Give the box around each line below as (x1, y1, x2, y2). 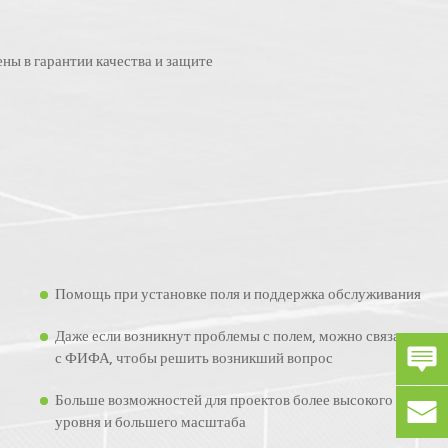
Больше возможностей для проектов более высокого (55, 390, 393, 409)
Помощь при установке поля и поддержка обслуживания (55, 284, 421, 303)
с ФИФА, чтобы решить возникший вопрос (55, 348, 333, 367)
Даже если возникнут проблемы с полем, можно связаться (55, 326, 428, 345)
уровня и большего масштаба (55, 412, 246, 431)
